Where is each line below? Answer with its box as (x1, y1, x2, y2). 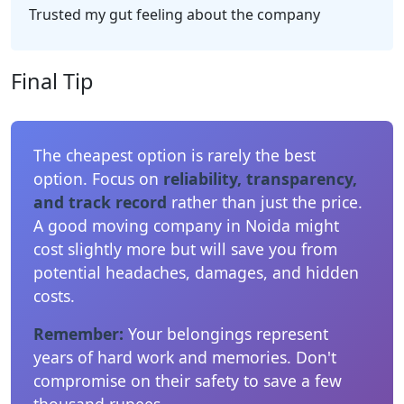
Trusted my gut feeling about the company (29, 4, 320, 24)
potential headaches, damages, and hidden (33, 261, 359, 283)
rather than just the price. (167, 190, 363, 213)
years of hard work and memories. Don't (33, 345, 336, 368)
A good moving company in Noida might (33, 214, 339, 236)
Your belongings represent (124, 322, 328, 344)
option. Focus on (33, 167, 163, 189)
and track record (33, 190, 167, 213)
